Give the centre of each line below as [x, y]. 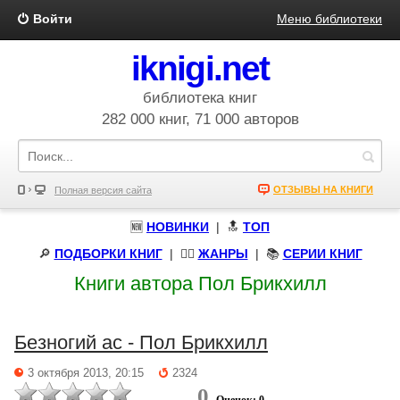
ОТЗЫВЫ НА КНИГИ [323, 189]
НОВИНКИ [178, 227]
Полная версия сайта [103, 190]
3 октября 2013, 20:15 [86, 373]
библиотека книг [200, 98]
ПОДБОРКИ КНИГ [108, 254]
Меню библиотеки [329, 19]
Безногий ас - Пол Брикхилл [141, 342]
